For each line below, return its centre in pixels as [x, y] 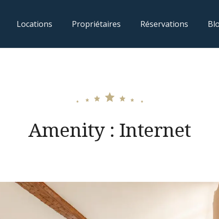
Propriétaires [96, 24]
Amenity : [74, 129]
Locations [34, 24]
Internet [155, 129]
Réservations [164, 24]
